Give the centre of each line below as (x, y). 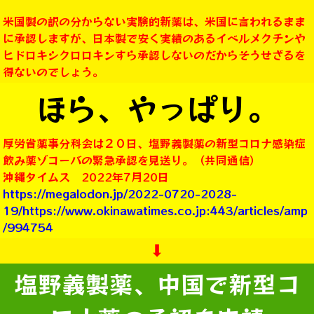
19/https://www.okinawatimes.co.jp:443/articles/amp (155, 211)
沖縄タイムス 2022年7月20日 (86, 177)
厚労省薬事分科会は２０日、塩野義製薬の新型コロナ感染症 (154, 143)
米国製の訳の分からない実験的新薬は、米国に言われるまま (154, 21)
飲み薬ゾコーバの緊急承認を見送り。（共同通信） (132, 160)
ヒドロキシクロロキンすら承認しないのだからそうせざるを (154, 55)
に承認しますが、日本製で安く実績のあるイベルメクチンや (154, 38)
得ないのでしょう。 (53, 72)
